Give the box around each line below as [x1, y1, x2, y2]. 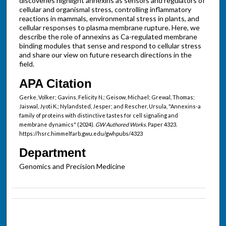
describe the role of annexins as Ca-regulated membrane [19, 32, 197, 41]
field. [19, 59, 34, 68]
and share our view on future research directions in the [19, 50, 192, 59]
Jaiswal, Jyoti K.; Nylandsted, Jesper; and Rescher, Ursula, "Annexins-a [19, 103, 201, 110]
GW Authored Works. [95, 121, 147, 128]
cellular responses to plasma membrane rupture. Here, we [19, 23, 200, 32]
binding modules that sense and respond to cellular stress [19, 41, 201, 50]
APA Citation [19, 77, 92, 91]
